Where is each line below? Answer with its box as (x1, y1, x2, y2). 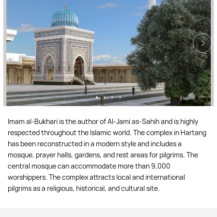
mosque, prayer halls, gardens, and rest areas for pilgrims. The (8, 150, 198, 159)
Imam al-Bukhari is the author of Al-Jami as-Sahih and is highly (8, 117, 198, 126)
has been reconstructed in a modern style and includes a (8, 139, 182, 148)
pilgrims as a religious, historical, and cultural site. (8, 184, 160, 193)
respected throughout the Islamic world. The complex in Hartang (8, 128, 206, 137)
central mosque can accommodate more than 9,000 (8, 161, 170, 170)
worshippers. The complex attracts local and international (8, 172, 185, 182)
